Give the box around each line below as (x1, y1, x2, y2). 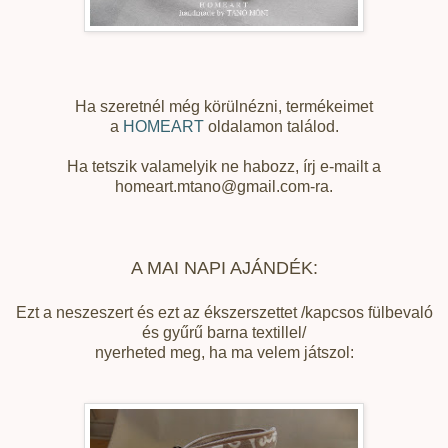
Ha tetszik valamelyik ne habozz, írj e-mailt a (67, 157, 381, 175)
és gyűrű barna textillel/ (142, 323, 306, 341)
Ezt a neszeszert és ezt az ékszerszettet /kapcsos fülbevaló (15, 303, 433, 321)
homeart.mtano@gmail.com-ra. (115, 177, 333, 195)
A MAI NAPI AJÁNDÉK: (130, 257, 318, 278)
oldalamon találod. (203, 117, 339, 135)
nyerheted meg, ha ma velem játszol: (94, 343, 354, 361)
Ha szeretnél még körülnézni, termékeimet (75, 97, 373, 115)
